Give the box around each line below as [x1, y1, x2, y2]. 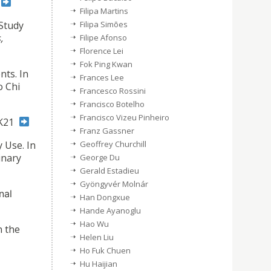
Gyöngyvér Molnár [80, 178, 148, 189]
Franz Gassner [80, 125, 134, 136]
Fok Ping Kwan [80, 59, 132, 70]
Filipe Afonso [80, 32, 127, 43]
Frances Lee [80, 72, 124, 83]
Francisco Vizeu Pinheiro [80, 112, 169, 123]
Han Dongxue [80, 192, 130, 203]
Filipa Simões [80, 19, 128, 30]
